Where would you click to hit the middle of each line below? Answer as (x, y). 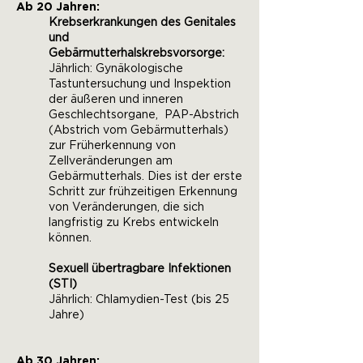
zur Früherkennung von (112, 146)
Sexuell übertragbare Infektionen (141, 269)
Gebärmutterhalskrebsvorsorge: (137, 53)
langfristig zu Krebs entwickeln (134, 223)
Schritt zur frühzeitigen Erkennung (143, 192)
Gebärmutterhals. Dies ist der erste (145, 177)
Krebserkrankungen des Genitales (142, 23)
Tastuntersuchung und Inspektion (140, 84)
